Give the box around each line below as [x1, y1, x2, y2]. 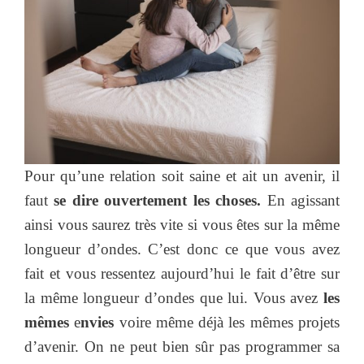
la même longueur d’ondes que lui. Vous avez [24, 288, 323, 306]
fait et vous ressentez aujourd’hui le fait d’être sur [24, 264, 340, 282]
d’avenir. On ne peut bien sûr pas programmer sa [24, 337, 340, 355]
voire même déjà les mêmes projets [114, 313, 340, 331]
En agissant [261, 191, 340, 209]
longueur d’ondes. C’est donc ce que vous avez [24, 240, 340, 258]
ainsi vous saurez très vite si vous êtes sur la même [24, 215, 340, 233]
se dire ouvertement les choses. [54, 191, 262, 209]
